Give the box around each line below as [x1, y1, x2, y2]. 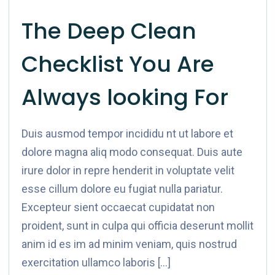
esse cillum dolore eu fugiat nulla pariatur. [21, 182, 223, 196]
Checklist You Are [21, 48, 214, 80]
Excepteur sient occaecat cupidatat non [21, 201, 215, 214]
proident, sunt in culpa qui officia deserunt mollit [21, 219, 254, 233]
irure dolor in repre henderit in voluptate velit [21, 164, 234, 177]
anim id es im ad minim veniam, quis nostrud [21, 238, 237, 251]
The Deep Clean [21, 15, 196, 47]
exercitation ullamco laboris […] [21, 256, 171, 269]
